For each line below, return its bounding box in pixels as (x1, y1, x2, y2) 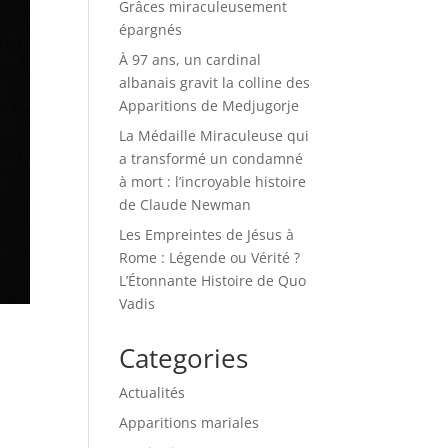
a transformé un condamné (119, 149, 304, 168)
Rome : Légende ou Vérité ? (119, 248, 301, 267)
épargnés (119, 20, 183, 39)
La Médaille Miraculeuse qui (119, 126, 310, 145)
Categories (119, 340, 249, 376)
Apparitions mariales (119, 413, 260, 432)
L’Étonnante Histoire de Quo (119, 271, 307, 290)
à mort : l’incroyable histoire (119, 172, 307, 191)
